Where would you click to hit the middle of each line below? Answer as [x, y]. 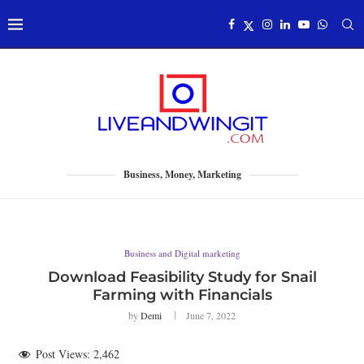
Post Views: [63, 354]
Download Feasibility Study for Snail [182, 277]
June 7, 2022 [211, 315]
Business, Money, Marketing [182, 174]
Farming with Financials [182, 295]
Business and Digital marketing [182, 253]
